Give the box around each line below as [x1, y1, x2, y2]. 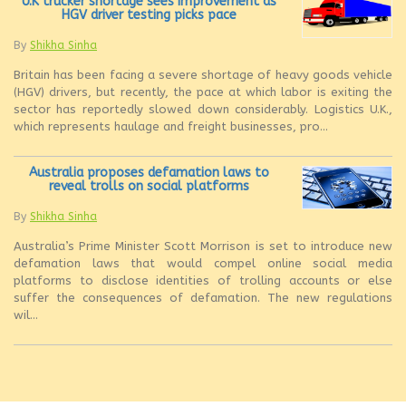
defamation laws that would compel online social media [14, 256, 392, 270]
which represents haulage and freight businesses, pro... [14, 119, 328, 133]
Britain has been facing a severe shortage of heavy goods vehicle [14, 67, 392, 82]
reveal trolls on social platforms [48, 178, 249, 194]
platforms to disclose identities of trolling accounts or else [14, 273, 392, 287]
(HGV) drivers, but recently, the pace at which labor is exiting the [14, 84, 392, 99]
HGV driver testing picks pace [61, 6, 237, 23]
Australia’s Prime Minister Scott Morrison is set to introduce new [14, 238, 392, 253]
